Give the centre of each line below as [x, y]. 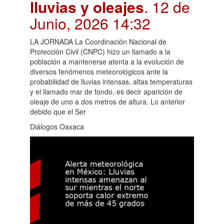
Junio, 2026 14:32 [90, 23]
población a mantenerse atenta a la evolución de [107, 61]
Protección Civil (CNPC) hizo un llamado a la [100, 51]
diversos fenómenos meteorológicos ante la [99, 71]
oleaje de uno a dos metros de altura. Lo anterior [107, 101]
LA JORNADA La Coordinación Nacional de [98, 41]
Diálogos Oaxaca [57, 126]
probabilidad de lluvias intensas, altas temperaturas [111, 81]
